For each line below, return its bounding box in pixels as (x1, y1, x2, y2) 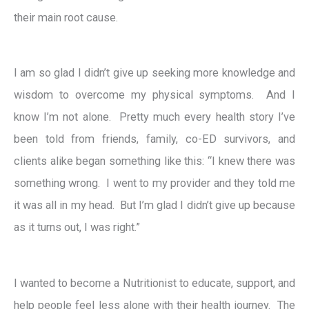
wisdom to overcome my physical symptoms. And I (14, 88, 295, 102)
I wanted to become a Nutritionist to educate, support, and (14, 276, 295, 290)
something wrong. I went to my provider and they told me (14, 177, 295, 190)
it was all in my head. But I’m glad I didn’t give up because (14, 199, 295, 212)
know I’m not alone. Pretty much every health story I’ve (14, 110, 295, 124)
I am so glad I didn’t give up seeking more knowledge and (14, 66, 295, 80)
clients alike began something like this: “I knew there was (14, 154, 295, 168)
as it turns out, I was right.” (14, 221, 140, 235)
